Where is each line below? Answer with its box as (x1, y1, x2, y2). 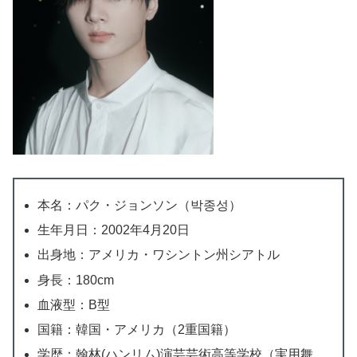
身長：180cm (37, 273, 115, 287)
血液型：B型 (37, 297, 111, 312)
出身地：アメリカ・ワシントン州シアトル (37, 248, 280, 262)
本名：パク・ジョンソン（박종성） (37, 198, 242, 213)
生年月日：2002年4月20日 (37, 223, 190, 237)
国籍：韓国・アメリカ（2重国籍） (37, 322, 237, 336)
